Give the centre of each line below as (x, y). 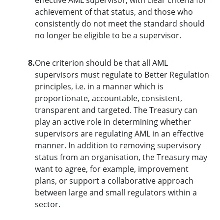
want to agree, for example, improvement (111, 169)
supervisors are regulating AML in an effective (119, 133)
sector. (47, 204)
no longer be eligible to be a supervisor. (108, 35)
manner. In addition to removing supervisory (118, 145)
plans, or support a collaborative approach (114, 180)
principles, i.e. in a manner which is (99, 86)
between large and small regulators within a (116, 192)
